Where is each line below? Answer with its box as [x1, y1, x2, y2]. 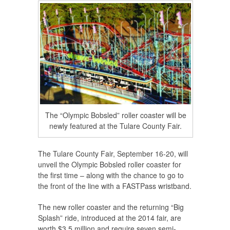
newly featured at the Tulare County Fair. [49, 121, 182, 131]
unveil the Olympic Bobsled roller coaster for [38, 159, 181, 170]
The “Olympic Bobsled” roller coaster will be [45, 110, 186, 121]
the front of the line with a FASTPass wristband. [38, 181, 191, 191]
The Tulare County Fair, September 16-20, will [38, 148, 188, 159]
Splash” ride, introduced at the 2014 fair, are [38, 213, 181, 223]
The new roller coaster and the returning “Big [38, 202, 184, 213]
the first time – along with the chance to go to [38, 170, 184, 181]
